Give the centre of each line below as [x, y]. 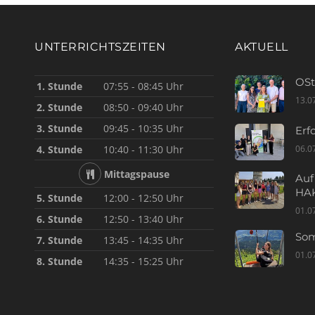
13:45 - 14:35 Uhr [144, 240]
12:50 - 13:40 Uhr [144, 219]
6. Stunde [60, 219]
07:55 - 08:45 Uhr [144, 86]
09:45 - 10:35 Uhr [144, 129]
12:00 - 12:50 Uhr [144, 198]
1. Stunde [60, 86]
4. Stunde [60, 150]
